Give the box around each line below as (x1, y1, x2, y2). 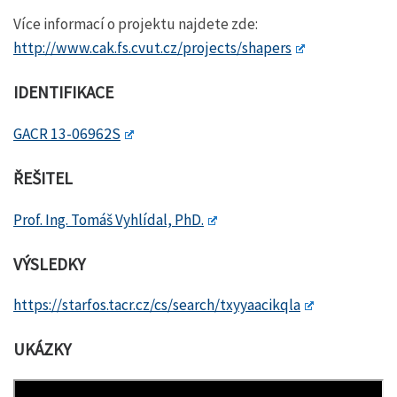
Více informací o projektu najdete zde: (13, 13, 258, 34)
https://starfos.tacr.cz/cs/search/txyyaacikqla (13, 295, 300, 315)
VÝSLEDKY (13, 253, 85, 275)
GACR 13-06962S (13, 123, 121, 144)
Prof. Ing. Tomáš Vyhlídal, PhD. (13, 209, 204, 230)
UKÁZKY (13, 339, 71, 361)
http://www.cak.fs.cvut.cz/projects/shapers (13, 37, 292, 58)
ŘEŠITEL (13, 167, 73, 189)
